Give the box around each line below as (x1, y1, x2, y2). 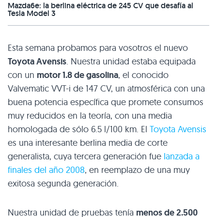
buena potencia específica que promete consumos (8, 96, 203, 108)
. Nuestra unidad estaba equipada (66, 56, 196, 67)
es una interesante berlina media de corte (8, 137, 168, 149)
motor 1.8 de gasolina (37, 69, 118, 81)
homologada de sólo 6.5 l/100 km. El (8, 124, 150, 135)
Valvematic (8, 83, 51, 94)
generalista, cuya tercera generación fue (8, 151, 164, 162)
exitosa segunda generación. (8, 178, 119, 189)
